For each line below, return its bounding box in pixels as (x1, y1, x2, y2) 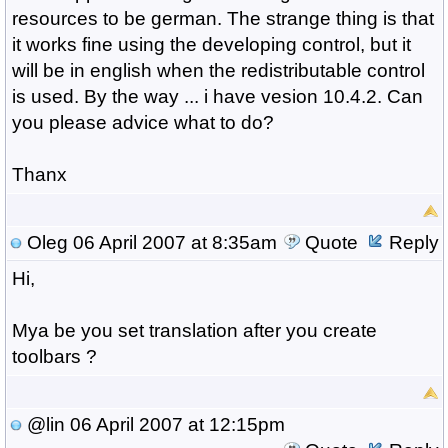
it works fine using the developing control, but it (11, 34, 411, 55)
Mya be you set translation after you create (11, 320, 377, 341)
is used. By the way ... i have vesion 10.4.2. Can (11, 86, 423, 107)
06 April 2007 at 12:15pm (64, 414, 285, 435)
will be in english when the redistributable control (11, 60, 425, 81)
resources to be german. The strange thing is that (11, 8, 434, 29)
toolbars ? (11, 346, 97, 367)
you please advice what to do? (11, 112, 274, 133)
